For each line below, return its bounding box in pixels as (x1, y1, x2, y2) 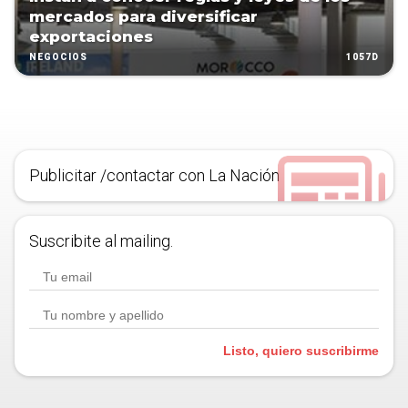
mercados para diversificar (29, 7, 258, 26)
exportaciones (29, 27, 153, 46)
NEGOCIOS (29, 52, 87, 63)
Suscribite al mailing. (29, 231, 173, 251)
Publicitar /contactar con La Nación (29, 166, 280, 186)
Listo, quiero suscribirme (223, 343, 379, 359)
